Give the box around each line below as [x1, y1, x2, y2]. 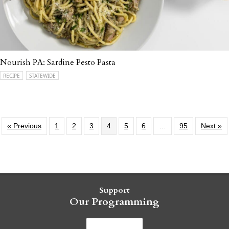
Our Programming [70, 194, 159, 209]
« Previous [7, 121, 41, 130]
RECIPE [3, 72, 20, 79]
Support [99, 184, 130, 196]
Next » [201, 121, 222, 130]
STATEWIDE [29, 72, 56, 79]
